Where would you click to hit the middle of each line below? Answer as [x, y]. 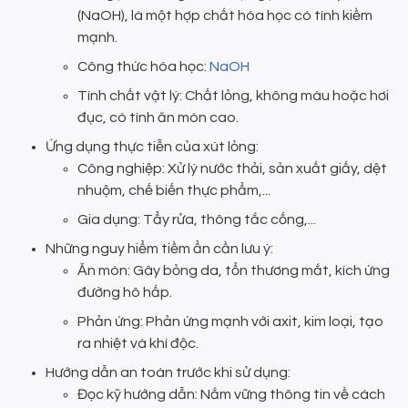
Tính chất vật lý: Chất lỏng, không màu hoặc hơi [233, 96]
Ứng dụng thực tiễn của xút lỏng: [152, 147]
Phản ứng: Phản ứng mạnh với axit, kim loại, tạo [230, 322]
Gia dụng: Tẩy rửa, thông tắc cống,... [197, 220]
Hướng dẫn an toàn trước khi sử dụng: [168, 373]
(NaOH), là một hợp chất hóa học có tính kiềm [225, 16]
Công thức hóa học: [143, 67]
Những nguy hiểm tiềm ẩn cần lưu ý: [159, 249]
